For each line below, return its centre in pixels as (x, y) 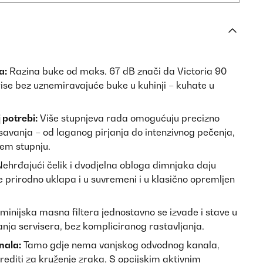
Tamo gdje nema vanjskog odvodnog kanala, (120, 245)
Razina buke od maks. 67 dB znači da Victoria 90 (117, 71)
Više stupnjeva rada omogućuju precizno (129, 118)
